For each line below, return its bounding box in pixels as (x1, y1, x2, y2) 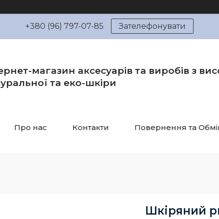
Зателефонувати (119, 22, 186, 31)
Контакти (72, 123, 109, 132)
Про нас (14, 123, 47, 132)
